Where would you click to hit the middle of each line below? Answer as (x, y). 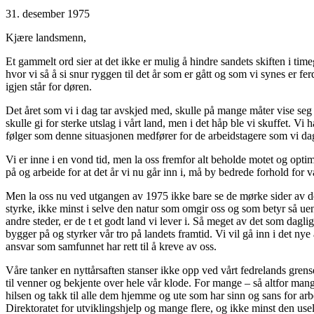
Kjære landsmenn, (46, 37)
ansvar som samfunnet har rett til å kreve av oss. (111, 246)
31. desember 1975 (48, 13)
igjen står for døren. (49, 86)
